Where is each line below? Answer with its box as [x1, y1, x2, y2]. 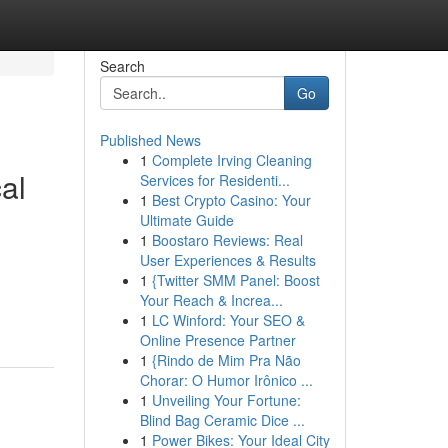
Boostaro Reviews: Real [151, 230, 303, 250]
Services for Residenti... [139, 170, 290, 190]
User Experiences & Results [139, 250, 316, 270]
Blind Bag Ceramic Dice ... [139, 410, 305, 430]
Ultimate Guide [139, 210, 234, 230]
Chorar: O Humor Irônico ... [139, 370, 313, 390]
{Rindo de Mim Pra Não [151, 350, 301, 370]
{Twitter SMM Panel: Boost [151, 270, 320, 290]
